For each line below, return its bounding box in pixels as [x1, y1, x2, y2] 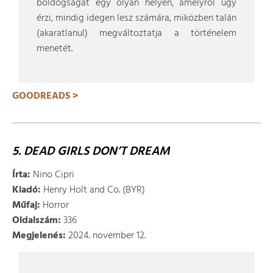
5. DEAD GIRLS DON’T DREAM [12, 142, 170, 161]
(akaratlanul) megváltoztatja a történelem [37, 26, 236, 41]
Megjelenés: [12, 228, 66, 244]
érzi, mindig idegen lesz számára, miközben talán [37, 10, 236, 26]
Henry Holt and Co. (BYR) [41, 182, 145, 198]
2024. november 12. [66, 228, 146, 244]
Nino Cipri [30, 167, 74, 183]
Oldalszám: [12, 213, 61, 229]
